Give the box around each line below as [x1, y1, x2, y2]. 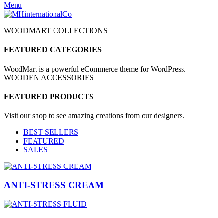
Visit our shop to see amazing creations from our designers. [4, 111, 184, 120]
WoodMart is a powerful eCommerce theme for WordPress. [4, 64, 186, 73]
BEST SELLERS [23, 128, 78, 137]
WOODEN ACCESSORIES [4, 73, 94, 82]
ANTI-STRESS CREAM [4, 180, 104, 190]
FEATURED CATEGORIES [4, 45, 102, 54]
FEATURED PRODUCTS [4, 92, 93, 101]
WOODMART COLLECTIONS [4, 26, 108, 35]
